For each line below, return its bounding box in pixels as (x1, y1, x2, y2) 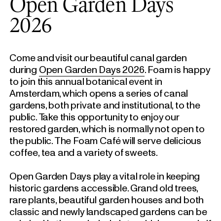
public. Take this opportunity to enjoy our (9, 111, 179, 122)
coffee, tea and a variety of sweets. (9, 147, 158, 158)
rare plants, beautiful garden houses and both (9, 194, 204, 205)
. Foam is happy (144, 64, 210, 75)
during (9, 64, 39, 75)
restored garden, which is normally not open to (9, 123, 205, 134)
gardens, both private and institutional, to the (9, 99, 200, 110)
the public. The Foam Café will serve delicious (9, 135, 201, 146)
